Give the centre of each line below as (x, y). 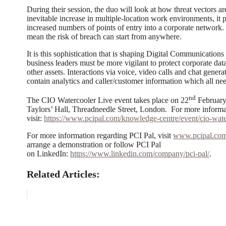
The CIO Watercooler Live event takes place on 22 (108, 100)
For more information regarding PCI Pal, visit (100, 136)
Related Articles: (63, 174)
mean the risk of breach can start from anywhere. (104, 36)
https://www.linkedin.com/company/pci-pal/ (140, 154)
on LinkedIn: (48, 154)
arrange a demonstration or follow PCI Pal (94, 145)
